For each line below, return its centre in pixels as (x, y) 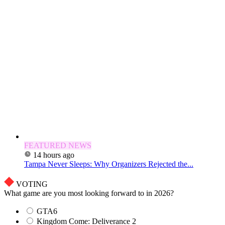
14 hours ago (54, 155)
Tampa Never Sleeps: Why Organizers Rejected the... (109, 164)
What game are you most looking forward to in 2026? (89, 193)
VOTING (32, 184)
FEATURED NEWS (58, 146)
